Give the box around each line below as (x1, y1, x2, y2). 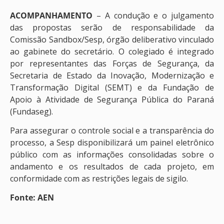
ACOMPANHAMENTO (10, 9, 92, 21)
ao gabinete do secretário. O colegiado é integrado (10, 45, 214, 57)
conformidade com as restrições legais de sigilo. (10, 172, 188, 184)
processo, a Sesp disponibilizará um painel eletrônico (10, 136, 214, 148)
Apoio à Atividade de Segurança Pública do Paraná (10, 93, 214, 105)
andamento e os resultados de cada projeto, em (10, 160, 214, 172)
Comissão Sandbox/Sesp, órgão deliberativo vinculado (10, 33, 214, 45)
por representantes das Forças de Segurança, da (10, 57, 214, 69)
